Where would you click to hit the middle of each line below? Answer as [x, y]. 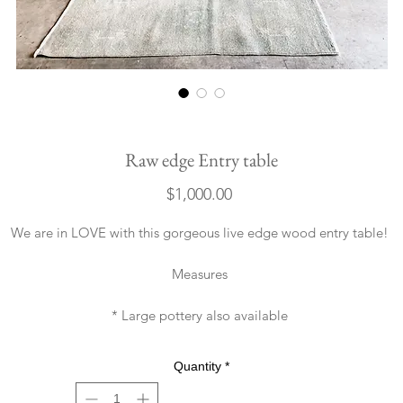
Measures [201, 274]
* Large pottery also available [201, 315]
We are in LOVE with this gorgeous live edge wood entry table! [201, 233]
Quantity [197, 366]
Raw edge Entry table [201, 160]
